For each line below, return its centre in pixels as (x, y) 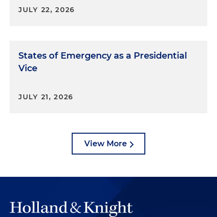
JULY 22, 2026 (47, 9)
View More (106, 143)
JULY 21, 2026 (46, 97)
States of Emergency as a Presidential (103, 55)
